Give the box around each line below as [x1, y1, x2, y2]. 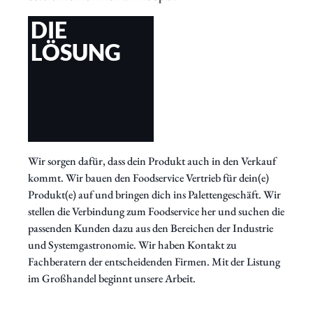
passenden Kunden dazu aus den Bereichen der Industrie [28, 220, 273, 235]
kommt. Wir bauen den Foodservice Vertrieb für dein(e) [28, 170, 269, 185]
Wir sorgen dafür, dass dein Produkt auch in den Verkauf [28, 153, 276, 168]
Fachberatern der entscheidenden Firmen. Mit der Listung [28, 254, 280, 269]
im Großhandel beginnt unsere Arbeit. [28, 270, 196, 286]
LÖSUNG [31, 38, 121, 66]
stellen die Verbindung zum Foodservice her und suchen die [28, 203, 284, 219]
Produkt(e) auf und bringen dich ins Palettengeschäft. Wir [28, 187, 281, 202]
